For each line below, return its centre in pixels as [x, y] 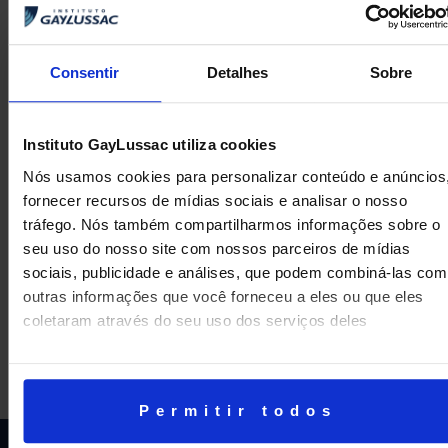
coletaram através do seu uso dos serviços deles [195, 320]
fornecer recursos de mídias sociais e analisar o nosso [215, 200]
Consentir [84, 73]
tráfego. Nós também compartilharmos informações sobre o [232, 224]
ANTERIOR [83, 258]
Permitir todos [237, 410]
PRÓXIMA [368, 258]
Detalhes [237, 73]
